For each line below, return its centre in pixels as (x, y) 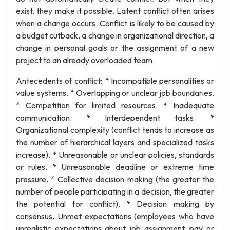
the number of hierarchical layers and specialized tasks (115, 142)
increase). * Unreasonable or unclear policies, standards (115, 155)
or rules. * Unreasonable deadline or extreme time (115, 167)
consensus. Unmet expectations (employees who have (115, 216)
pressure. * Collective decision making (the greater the (115, 179)
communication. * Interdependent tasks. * (115, 118)
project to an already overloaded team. (85, 60)
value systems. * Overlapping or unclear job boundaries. (115, 93)
